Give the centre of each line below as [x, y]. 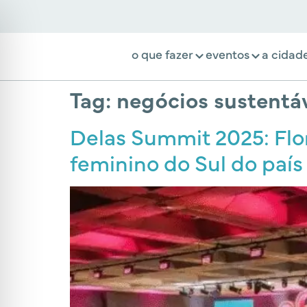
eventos [228, 53]
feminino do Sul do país [186, 162]
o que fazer [162, 53]
